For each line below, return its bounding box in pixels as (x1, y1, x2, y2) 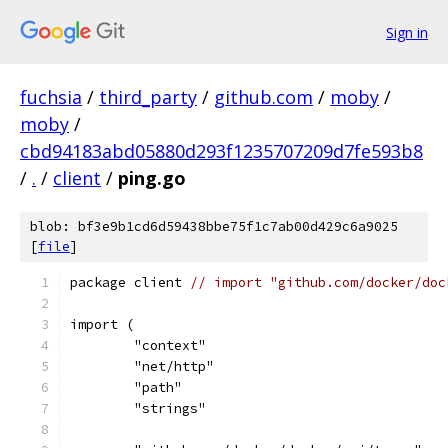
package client (70, 274, 190, 291)
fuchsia (20, 85, 82, 109)
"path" (134, 379, 182, 396)
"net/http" (134, 358, 214, 375)
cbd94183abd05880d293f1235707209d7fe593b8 (20, 139, 423, 163)
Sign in (386, 22, 428, 42)
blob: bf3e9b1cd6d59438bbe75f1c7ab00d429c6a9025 (30, 218, 398, 235)
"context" (134, 337, 206, 354)
